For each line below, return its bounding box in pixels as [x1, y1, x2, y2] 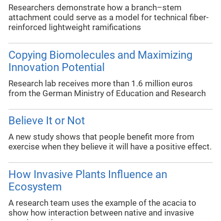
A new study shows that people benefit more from [8, 132, 194, 142]
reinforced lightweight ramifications [8, 23, 141, 33]
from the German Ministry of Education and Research [8, 88, 206, 98]
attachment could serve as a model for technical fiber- [8, 13, 209, 23]
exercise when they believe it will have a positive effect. [8, 142, 212, 152]
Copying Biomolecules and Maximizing [8, 48, 192, 61]
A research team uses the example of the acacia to [8, 198, 196, 208]
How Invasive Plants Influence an [8, 168, 167, 181]
